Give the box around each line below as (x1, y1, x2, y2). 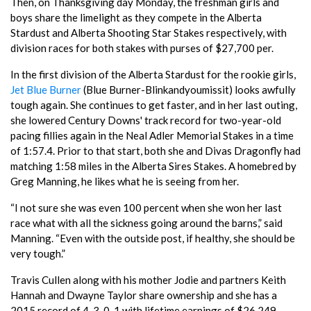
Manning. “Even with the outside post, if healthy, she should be (10, 231, 295, 244)
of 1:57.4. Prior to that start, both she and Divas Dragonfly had (10, 144, 301, 157)
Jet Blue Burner (10, 83, 81, 96)
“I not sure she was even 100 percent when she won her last (10, 201, 282, 214)
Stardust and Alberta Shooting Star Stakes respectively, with (10, 26, 287, 39)
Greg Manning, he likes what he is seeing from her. (10, 174, 239, 187)
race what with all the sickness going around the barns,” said (10, 216, 283, 229)
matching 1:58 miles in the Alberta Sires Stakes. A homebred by (10, 159, 296, 172)
